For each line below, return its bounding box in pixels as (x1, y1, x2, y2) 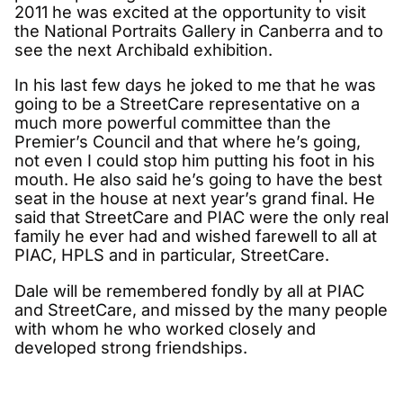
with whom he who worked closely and (14, 318, 316, 338)
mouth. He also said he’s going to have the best (14, 169, 382, 190)
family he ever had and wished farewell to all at (14, 226, 377, 246)
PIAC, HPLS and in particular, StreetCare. (14, 245, 329, 265)
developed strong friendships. (14, 336, 247, 357)
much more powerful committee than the (14, 112, 331, 133)
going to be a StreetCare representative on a (14, 94, 360, 114)
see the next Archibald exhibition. (14, 40, 273, 60)
